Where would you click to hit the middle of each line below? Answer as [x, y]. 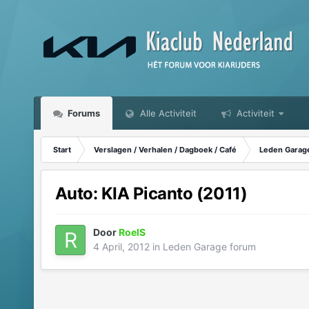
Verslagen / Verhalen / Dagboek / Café [165, 150]
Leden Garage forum [209, 247]
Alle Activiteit [167, 113]
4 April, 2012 [121, 247]
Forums [82, 113]
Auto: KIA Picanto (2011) [151, 194]
